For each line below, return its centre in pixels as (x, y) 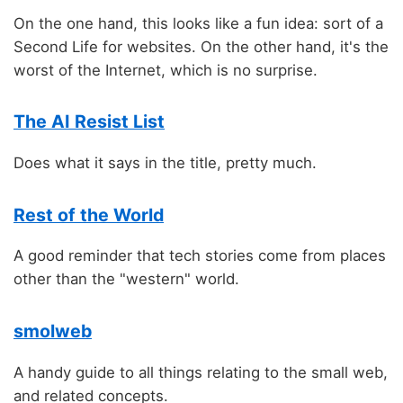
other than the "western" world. (126, 279)
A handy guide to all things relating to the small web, (201, 372)
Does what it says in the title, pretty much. (165, 163)
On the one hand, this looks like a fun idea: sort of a (198, 23)
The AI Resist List (89, 122)
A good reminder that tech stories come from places (200, 256)
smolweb (53, 331)
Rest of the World (89, 215)
